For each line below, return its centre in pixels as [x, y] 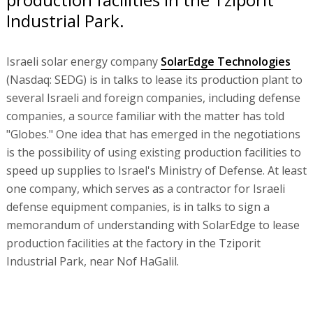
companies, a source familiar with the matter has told [145, 116]
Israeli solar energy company [83, 61]
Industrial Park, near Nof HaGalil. [92, 261]
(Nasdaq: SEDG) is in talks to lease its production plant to [154, 79]
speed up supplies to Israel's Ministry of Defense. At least [156, 170]
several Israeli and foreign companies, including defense [153, 97]
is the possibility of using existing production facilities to [153, 152]
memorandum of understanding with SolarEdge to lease [153, 225]
